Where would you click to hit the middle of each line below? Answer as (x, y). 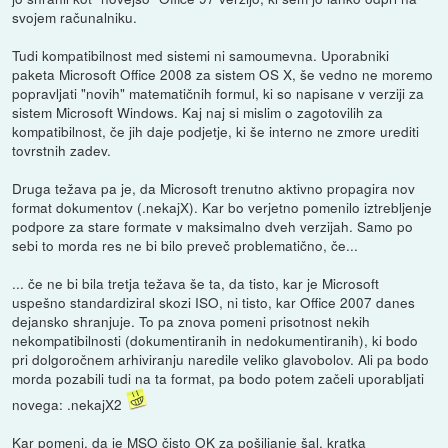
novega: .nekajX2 (69, 403)
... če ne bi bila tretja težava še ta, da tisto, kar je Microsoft (196, 282)
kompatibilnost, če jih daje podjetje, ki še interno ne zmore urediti (216, 130)
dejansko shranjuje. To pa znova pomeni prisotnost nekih (191, 320)
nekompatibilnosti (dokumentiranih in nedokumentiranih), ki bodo (215, 339)
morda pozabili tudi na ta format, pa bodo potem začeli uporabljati (218, 377)
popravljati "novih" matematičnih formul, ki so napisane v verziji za (218, 92)
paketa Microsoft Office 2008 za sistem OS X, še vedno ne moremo (223, 73)
